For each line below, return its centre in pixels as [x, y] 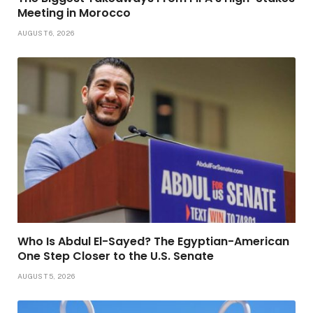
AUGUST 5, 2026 [46, 276]
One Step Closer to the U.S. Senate [116, 256]
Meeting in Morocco [74, 13]
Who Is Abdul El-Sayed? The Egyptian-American [153, 241]
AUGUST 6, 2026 [46, 32]
